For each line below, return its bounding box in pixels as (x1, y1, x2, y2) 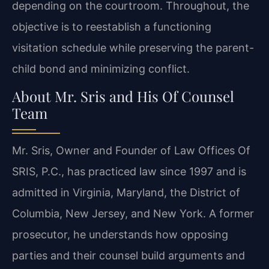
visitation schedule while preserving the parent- (12, 41, 254, 54)
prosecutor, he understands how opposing (12, 228, 228, 241)
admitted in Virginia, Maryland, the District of (12, 186, 240, 199)
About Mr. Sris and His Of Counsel (12, 86, 234, 106)
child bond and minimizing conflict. (12, 62, 190, 75)
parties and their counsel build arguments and (12, 249, 245, 262)
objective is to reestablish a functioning (12, 20, 211, 33)
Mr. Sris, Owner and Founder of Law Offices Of (12, 144, 250, 157)
